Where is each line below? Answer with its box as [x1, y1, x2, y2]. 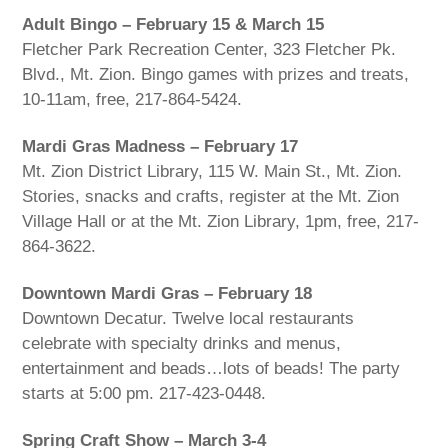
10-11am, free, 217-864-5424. [22, 90, 243, 110]
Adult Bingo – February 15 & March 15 [22, 15, 325, 35]
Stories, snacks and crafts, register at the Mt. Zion [22, 186, 400, 206]
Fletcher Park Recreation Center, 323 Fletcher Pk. [22, 40, 397, 60]
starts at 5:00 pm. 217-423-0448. [22, 383, 267, 403]
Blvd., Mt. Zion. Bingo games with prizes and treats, [22, 65, 410, 85]
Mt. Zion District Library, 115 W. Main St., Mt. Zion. [22, 161, 403, 181]
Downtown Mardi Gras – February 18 [22, 283, 313, 303]
